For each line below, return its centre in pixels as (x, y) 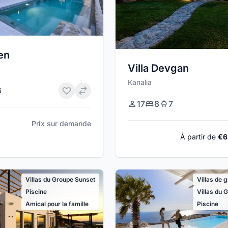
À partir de (199, 137)
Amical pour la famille (57, 204)
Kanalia (139, 82)
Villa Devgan (158, 68)
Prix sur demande (61, 124)
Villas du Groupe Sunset (60, 180)
